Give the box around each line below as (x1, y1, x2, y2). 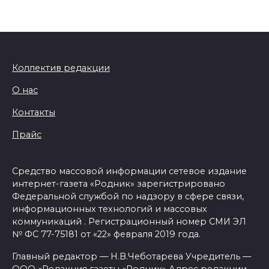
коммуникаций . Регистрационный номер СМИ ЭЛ (12, 216, 246, 228)
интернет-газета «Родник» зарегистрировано (12, 178, 225, 190)
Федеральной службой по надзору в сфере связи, (12, 191, 244, 202)
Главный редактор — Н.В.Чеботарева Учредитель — (12, 251, 251, 262)
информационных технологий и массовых (12, 204, 207, 215)
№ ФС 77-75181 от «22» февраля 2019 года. (12, 229, 201, 240)
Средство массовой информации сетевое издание (12, 166, 247, 177)
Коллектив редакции (12, 62, 110, 74)
